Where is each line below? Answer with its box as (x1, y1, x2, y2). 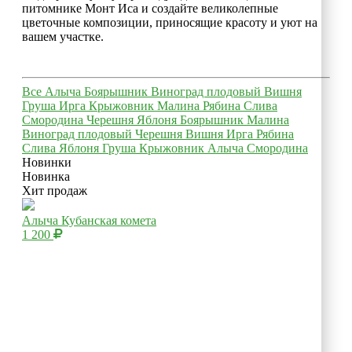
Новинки (22, 155, 71, 169)
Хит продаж (22, 183, 87, 197)
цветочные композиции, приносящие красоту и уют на (22, 15, 317, 29)
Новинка (22, 169, 70, 183)
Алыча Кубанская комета (22, 213, 156, 227)
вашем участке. (22, 29, 104, 43)
